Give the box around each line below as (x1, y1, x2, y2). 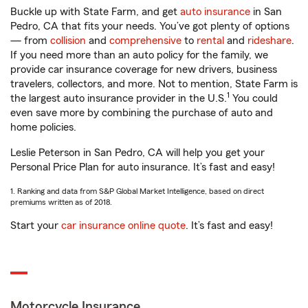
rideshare (247, 35, 291, 46)
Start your (10, 220, 61, 231)
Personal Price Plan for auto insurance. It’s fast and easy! (10, 162, 275, 173)
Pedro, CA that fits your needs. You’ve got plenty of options (10, 21, 289, 32)
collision (50, 35, 86, 46)
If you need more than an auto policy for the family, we (10, 49, 268, 60)
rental (197, 35, 224, 46)
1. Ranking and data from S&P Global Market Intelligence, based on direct (10, 187, 264, 195)
